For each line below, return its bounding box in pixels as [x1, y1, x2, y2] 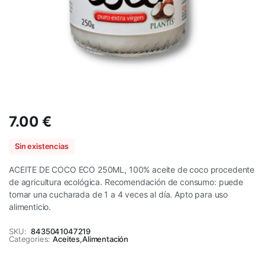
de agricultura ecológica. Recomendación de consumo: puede [9, 177, 243, 187]
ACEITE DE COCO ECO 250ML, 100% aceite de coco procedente [9, 164, 255, 174]
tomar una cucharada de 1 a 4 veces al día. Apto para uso [9, 189, 228, 199]
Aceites [53, 234, 80, 244]
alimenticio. [9, 202, 51, 212]
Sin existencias [15, 141, 69, 151]
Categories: [9, 234, 51, 244]
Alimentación [82, 234, 129, 244]
